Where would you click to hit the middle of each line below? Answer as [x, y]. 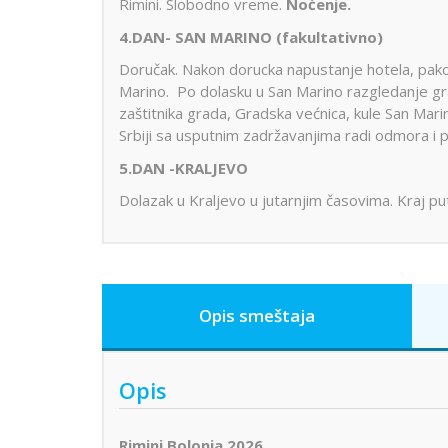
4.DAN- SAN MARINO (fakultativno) [251, 36]
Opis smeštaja [257, 315]
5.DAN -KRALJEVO [183, 167]
